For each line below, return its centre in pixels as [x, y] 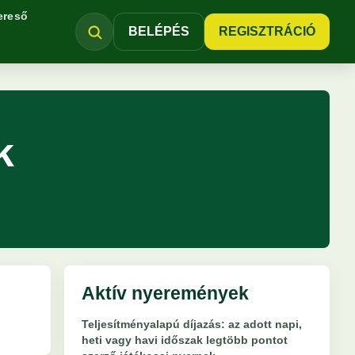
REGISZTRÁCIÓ [267, 31]
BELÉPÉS [159, 31]
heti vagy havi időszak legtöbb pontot [185, 340]
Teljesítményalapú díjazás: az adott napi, [192, 324]
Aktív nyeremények [165, 293]
